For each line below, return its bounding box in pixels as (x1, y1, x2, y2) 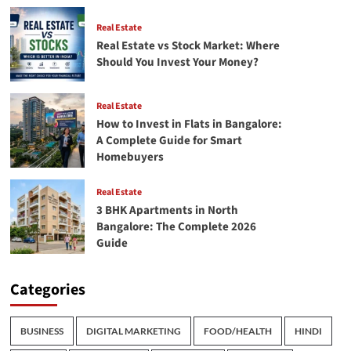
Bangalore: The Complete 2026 (96, 218, 256, 235)
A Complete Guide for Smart (96, 132, 242, 149)
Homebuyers (96, 148, 164, 165)
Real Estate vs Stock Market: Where (96, 38, 280, 54)
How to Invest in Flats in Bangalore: (96, 115, 282, 132)
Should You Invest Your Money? (96, 54, 259, 71)
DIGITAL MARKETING (85, 325, 181, 337)
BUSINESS (20, 325, 63, 337)
